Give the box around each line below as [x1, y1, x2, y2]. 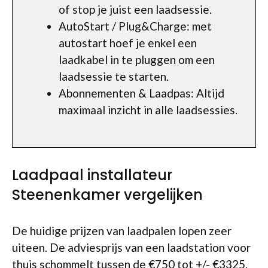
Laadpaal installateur [12, 165, 172, 185]
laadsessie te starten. [59, 69, 169, 83]
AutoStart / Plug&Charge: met [59, 19, 212, 33]
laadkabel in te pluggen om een [59, 52, 215, 66]
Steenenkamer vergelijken [12, 184, 203, 205]
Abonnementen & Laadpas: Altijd [59, 86, 224, 100]
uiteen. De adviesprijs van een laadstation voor [12, 240, 251, 254]
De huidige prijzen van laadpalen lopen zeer [12, 223, 232, 237]
